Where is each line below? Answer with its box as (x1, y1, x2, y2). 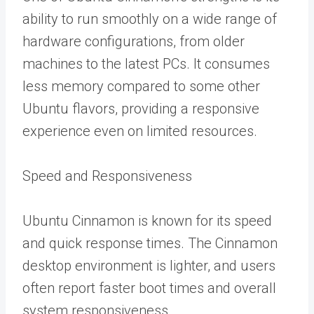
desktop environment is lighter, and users (22, 257, 275, 274)
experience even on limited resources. (22, 123, 257, 139)
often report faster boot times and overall (22, 280, 276, 296)
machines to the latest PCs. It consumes (22, 55, 270, 72)
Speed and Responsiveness (22, 168, 192, 184)
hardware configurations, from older (22, 33, 245, 50)
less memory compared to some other (22, 78, 260, 95)
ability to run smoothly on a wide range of (22, 11, 277, 27)
